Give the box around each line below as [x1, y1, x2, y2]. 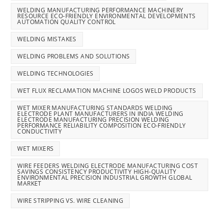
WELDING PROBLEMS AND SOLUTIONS [17, 52, 130, 61]
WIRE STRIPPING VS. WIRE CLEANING [17, 196, 124, 205]
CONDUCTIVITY [17, 127, 62, 136]
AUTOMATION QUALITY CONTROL [17, 18, 116, 27]
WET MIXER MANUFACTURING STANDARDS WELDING [17, 104, 173, 112]
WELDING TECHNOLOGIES [17, 69, 94, 78]
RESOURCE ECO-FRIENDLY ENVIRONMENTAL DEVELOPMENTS [17, 12, 196, 21]
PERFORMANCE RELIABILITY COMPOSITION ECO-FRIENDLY [17, 121, 186, 130]
